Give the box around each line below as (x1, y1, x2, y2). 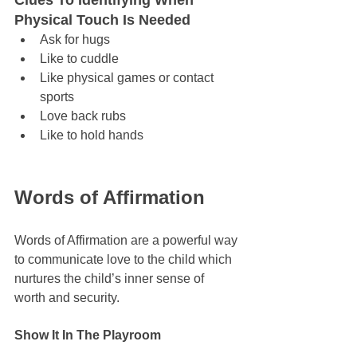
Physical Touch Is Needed (14, 12, 190, 29)
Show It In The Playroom (14, 328, 161, 343)
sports (40, 90, 74, 104)
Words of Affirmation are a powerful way (14, 233, 241, 248)
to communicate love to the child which (14, 253, 235, 267)
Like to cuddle (40, 52, 119, 66)
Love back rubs (40, 109, 126, 124)
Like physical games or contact (40, 71, 217, 85)
